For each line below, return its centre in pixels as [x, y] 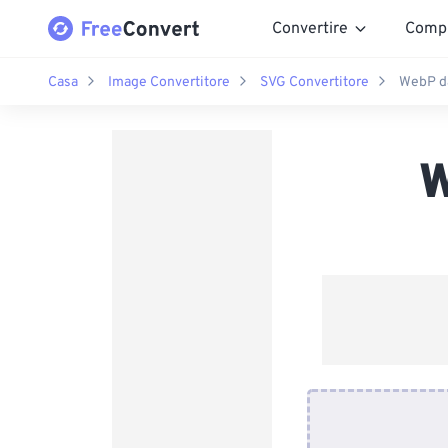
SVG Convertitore [314, 82]
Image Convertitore [169, 82]
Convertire [310, 28]
